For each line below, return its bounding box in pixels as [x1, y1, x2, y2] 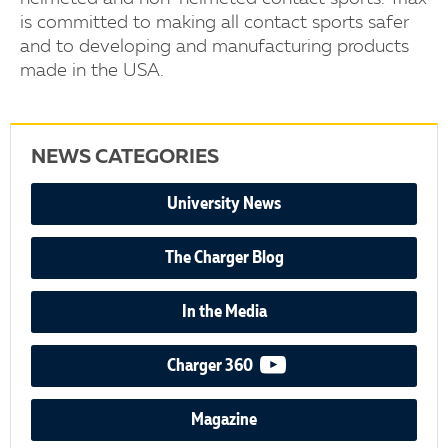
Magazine [191, 410, 257, 429]
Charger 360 [166, 356, 256, 375]
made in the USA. [20, 61, 164, 80]
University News [167, 194, 281, 213]
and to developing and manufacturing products [20, 37, 409, 56]
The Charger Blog [164, 248, 284, 267]
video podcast [280, 355, 378, 374]
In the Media [181, 302, 267, 321]
